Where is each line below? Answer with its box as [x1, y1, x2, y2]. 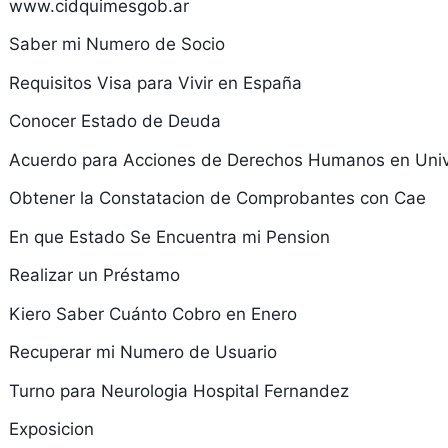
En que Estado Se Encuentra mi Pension [8, 226, 330, 247]
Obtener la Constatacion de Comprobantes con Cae [8, 188, 426, 208]
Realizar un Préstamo [8, 265, 180, 285]
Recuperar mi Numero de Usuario [8, 342, 277, 362]
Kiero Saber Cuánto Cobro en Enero [8, 303, 297, 324]
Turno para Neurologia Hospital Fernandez [8, 380, 349, 401]
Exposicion [8, 419, 94, 439]
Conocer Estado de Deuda [8, 111, 221, 131]
